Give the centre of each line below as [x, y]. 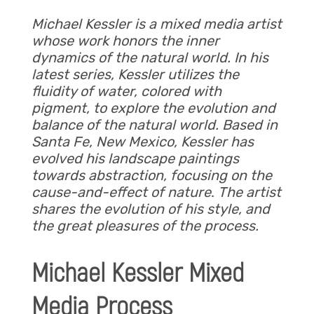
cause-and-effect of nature [121, 192]
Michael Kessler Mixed [137, 273]
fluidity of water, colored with [126, 91]
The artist [249, 192]
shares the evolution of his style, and [150, 209]
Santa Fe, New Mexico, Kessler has [142, 142]
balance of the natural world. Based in [154, 125]
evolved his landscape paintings [135, 159]
